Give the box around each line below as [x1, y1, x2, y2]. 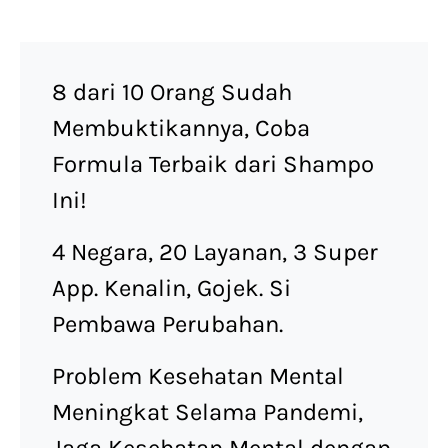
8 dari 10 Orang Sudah [52, 78, 292, 107]
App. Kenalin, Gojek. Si [52, 274, 291, 303]
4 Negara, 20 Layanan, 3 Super [52, 238, 378, 267]
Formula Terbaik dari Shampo [52, 150, 374, 179]
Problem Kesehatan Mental [52, 362, 344, 391]
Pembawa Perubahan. [52, 310, 289, 339]
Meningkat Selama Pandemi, [52, 398, 363, 427]
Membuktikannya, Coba [52, 114, 310, 143]
